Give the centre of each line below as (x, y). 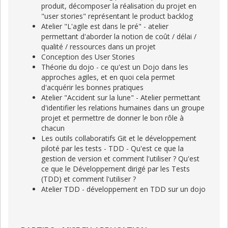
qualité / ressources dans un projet (98, 46)
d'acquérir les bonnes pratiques (92, 87)
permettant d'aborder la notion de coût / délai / (119, 36)
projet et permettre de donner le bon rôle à (112, 118)
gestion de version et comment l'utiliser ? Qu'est (120, 158)
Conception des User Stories (88, 56)
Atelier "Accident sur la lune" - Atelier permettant (121, 97)
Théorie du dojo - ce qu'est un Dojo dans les (115, 67)
